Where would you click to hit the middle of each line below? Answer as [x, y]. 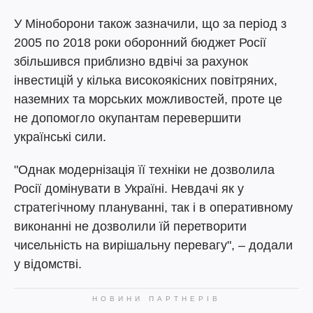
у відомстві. [48, 264]
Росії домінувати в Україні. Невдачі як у [129, 189]
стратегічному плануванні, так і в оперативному [153, 208]
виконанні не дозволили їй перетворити [130, 226]
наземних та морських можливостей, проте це [148, 99]
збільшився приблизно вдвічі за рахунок [131, 61]
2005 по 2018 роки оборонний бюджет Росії [140, 43]
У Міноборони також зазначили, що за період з [150, 24]
